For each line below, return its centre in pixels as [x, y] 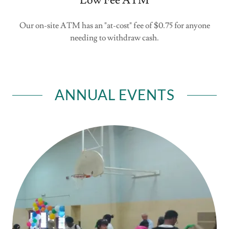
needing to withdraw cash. [114, 38]
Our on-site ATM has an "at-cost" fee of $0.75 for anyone [114, 26]
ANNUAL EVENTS [114, 95]
